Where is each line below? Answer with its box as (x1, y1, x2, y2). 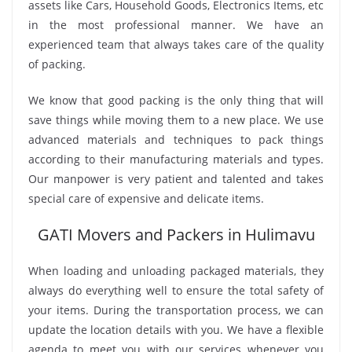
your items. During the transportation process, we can (28, 302, 324, 318)
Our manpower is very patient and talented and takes (28, 171, 324, 187)
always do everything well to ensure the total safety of (28, 283, 324, 299)
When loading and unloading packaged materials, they (28, 263, 324, 279)
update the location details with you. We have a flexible (28, 322, 324, 338)
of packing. (28, 57, 86, 72)
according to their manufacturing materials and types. (28, 152, 324, 167)
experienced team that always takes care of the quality (28, 37, 324, 53)
